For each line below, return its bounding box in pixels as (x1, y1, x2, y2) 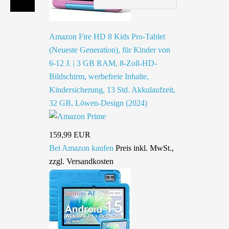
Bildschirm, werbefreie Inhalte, (49, 72, 149, 81)
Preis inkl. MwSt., (116, 144, 174, 152)
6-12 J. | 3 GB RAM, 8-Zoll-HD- (49, 59, 157, 67)
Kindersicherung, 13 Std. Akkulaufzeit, (49, 85, 175, 94)
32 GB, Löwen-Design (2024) (49, 99, 147, 107)
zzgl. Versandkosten (49, 157, 113, 166)
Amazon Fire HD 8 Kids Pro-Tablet (49, 32, 165, 41)
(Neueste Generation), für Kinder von (49, 45, 170, 54)
